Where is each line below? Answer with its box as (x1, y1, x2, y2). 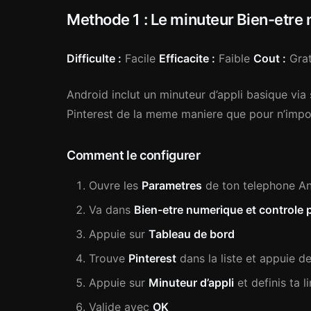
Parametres (142, 178, 202, 192)
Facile (121, 51, 159, 65)
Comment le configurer (67, 148, 201, 162)
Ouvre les (89, 178, 142, 192)
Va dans (89, 203, 134, 217)
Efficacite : (159, 51, 215, 65)
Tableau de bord (149, 227, 235, 241)
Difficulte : (67, 51, 121, 65)
